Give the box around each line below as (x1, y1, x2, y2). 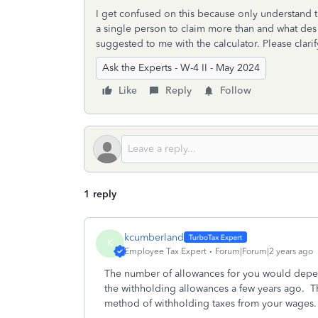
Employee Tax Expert (124, 246, 207, 256)
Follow (220, 84, 251, 97)
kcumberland (124, 231, 184, 243)
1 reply (84, 188, 116, 200)
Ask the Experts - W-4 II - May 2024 (102, 62, 260, 74)
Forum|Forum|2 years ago (215, 246, 313, 256)
